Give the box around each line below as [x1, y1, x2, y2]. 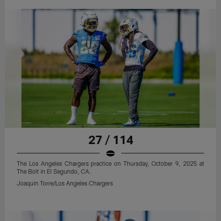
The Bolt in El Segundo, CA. [17, 167, 92, 175]
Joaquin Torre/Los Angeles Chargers [17, 179, 113, 186]
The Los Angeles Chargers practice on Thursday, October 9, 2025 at [17, 159, 204, 167]
